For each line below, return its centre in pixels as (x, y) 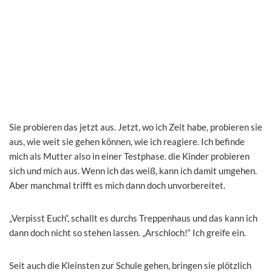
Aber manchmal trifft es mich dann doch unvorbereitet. (117, 185)
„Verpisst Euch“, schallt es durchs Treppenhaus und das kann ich (133, 218)
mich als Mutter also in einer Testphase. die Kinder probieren (129, 156)
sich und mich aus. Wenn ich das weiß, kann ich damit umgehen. (133, 170)
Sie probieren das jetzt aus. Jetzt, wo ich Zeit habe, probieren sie (136, 127)
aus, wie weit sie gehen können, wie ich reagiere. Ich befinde (127, 141)
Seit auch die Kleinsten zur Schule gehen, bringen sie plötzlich (130, 265)
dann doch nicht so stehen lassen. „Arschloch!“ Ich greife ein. (127, 232)
